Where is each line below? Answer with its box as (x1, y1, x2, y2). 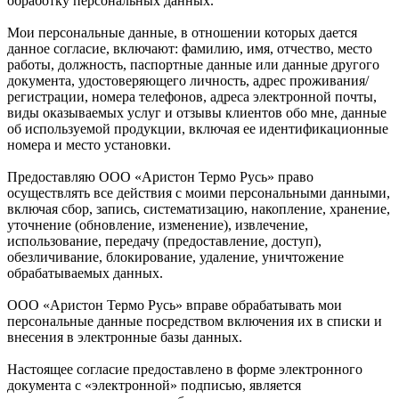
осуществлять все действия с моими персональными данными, (7, 184, 390, 200)
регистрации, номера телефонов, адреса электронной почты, (7, 88, 377, 104)
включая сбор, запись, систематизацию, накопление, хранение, (7, 200, 390, 216)
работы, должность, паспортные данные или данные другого (7, 56, 379, 72)
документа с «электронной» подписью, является (7, 377, 301, 393)
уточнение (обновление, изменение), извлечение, (7, 216, 308, 232)
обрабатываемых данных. (7, 265, 163, 281)
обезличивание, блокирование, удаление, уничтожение (7, 248, 344, 265)
